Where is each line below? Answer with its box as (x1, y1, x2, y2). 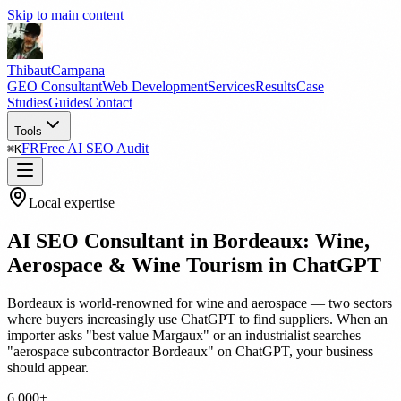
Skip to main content (7, 7, 124, 22)
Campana (51, 63, 105, 78)
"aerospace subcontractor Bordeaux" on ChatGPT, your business (7, 343, 373, 359)
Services (208, 79, 255, 94)
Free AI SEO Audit (39, 141, 149, 156)
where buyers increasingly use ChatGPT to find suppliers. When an (7, 311, 388, 327)
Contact (89, 95, 132, 110)
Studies (7, 95, 48, 110)
